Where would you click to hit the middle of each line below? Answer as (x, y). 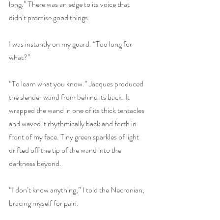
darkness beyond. (35, 163)
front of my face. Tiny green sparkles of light (75, 137)
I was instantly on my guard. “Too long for (71, 44)
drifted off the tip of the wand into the (66, 150)
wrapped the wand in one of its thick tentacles (77, 110)
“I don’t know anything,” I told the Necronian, (77, 190)
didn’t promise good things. (50, 17)
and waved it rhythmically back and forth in (73, 124)
